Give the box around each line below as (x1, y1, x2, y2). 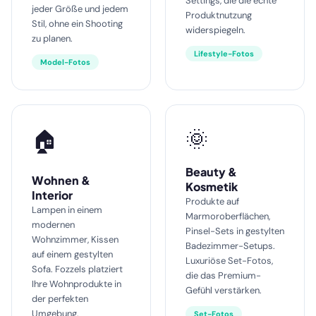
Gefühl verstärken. (186, 284, 262, 296)
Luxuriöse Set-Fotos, (186, 254, 273, 267)
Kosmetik (186, 178, 238, 194)
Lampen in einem (32, 203, 102, 216)
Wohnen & (32, 172, 90, 188)
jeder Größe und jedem (32, 2, 128, 15)
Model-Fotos (40, 56, 90, 67)
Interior (32, 187, 73, 202)
